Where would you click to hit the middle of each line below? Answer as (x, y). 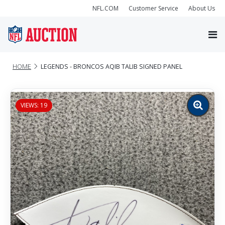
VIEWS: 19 (34, 105)
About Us (202, 8)
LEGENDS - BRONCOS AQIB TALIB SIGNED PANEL (111, 66)
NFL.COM (105, 8)
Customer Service (153, 8)
